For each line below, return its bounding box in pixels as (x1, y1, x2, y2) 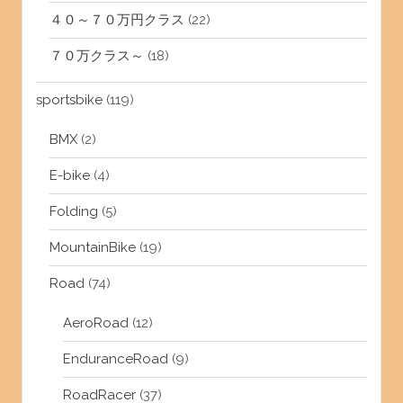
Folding (49, 203, 98, 220)
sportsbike (35, 92, 103, 109)
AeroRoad (62, 315, 129, 332)
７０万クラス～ (49, 48, 144, 65)
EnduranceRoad (62, 351, 168, 368)
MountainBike (49, 239, 136, 256)
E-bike (49, 167, 90, 184)
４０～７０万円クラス (49, 12, 184, 29)
